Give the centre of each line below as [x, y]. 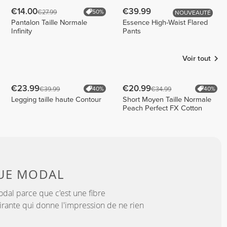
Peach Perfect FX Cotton [163, 108]
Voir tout [197, 58]
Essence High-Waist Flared [165, 22]
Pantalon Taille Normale [49, 22]
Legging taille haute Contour [56, 99]
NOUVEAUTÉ [193, 13]
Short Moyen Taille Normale [167, 99]
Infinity [22, 31]
